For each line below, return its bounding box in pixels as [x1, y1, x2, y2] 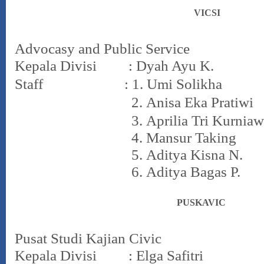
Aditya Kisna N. [146, 147, 246, 163]
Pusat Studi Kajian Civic [15, 230, 161, 246]
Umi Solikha [147, 76, 222, 92]
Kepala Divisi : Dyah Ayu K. [15, 58, 214, 74]
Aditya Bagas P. [146, 164, 244, 180]
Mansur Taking [146, 130, 240, 146]
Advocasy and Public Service [15, 41, 190, 57]
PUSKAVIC [160, 197, 226, 207]
